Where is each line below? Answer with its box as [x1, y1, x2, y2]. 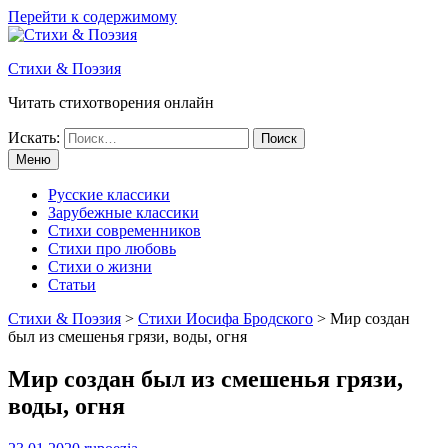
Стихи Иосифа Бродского [138, 310, 313, 327]
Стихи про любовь [48, 240, 176, 257]
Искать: [8, 129, 60, 146]
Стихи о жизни [48, 258, 152, 275]
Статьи [48, 276, 96, 293]
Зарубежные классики [48, 204, 199, 221]
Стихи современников [48, 222, 201, 239]
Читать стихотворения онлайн [8, 94, 214, 111]
